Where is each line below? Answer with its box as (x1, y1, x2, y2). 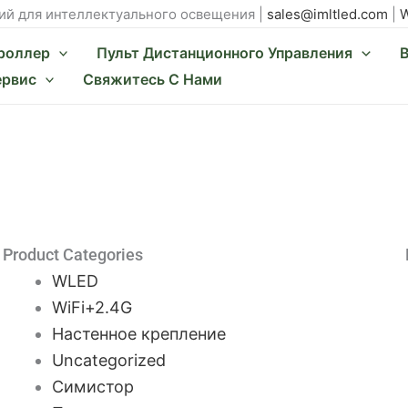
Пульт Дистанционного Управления (97, 43, 353, 62)
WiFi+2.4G (52, 298, 133, 317)
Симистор (52, 377, 135, 396)
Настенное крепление (52, 324, 227, 343)
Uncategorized (52, 351, 167, 370)
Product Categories (3, 245, 144, 264)
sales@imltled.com (267, 5, 388, 23)
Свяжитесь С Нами (83, 69, 223, 88)
